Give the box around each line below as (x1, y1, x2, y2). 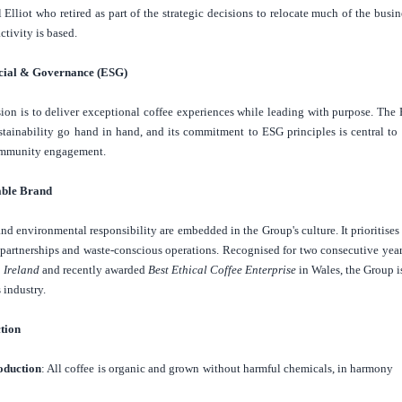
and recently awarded (39, 263, 148, 277)
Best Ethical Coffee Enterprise (148, 263, 297, 277)
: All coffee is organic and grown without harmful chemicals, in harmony (40, 362, 394, 376)
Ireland (3, 263, 39, 277)
